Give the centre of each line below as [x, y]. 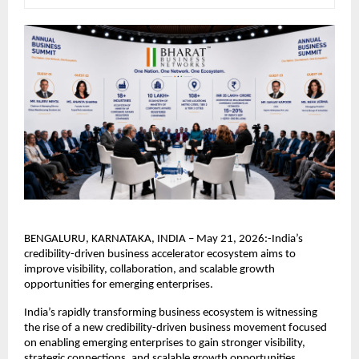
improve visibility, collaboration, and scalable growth [149, 269]
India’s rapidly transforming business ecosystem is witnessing [171, 313]
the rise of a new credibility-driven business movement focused [175, 328]
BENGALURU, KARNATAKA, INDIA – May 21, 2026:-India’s [163, 239]
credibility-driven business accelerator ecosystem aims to [160, 254]
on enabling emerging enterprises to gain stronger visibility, [165, 343]
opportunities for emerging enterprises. [119, 284]
